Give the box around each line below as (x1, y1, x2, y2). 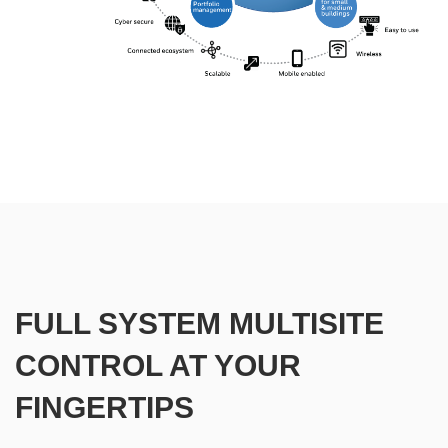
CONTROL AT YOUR (15, 348, 301, 382)
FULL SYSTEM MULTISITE (15, 306, 384, 340)
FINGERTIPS (15, 390, 194, 424)
